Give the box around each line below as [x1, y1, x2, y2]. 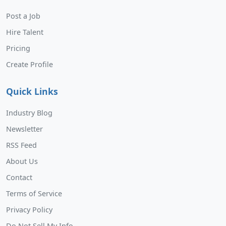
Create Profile [6, 59, 53, 69]
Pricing [6, 43, 30, 53]
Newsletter [6, 124, 43, 134]
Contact [6, 172, 32, 182]
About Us [6, 156, 38, 166]
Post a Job [6, 11, 40, 21]
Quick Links [6, 85, 58, 97]
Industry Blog [6, 107, 52, 118]
